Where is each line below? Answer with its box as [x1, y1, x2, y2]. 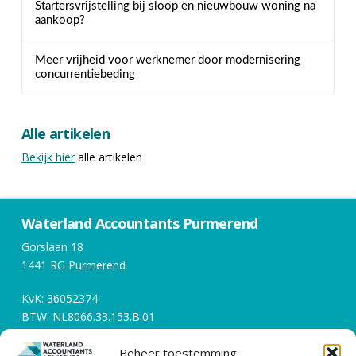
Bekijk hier [21, 149, 75, 164]
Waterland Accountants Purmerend [21, 214, 258, 234]
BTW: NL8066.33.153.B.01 [21, 308, 155, 324]
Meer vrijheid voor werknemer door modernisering [34, 54, 300, 67]
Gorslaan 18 [21, 239, 83, 255]
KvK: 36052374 [21, 290, 98, 306]
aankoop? [34, 14, 85, 26]
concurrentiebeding [34, 68, 135, 81]
